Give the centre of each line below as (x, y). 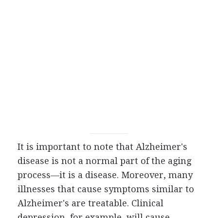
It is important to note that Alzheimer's (102, 147)
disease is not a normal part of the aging (104, 161)
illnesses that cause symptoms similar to (106, 189)
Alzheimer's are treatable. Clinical (90, 203)
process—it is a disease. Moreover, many (105, 175)
